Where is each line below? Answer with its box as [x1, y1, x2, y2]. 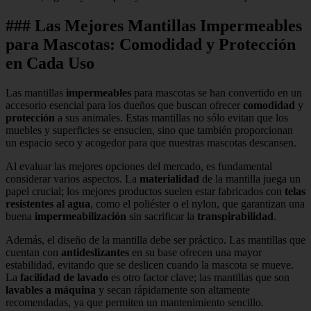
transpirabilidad [197, 210, 274, 222]
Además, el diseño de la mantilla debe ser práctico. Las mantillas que [6, 233, 305, 246]
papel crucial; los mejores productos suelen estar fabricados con [6, 185, 285, 197]
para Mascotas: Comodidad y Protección [6, 35, 296, 53]
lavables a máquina [6, 283, 96, 296]
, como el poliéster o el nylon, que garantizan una [90, 197, 305, 210]
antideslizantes [61, 246, 129, 258]
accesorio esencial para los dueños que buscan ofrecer [6, 99, 243, 111]
